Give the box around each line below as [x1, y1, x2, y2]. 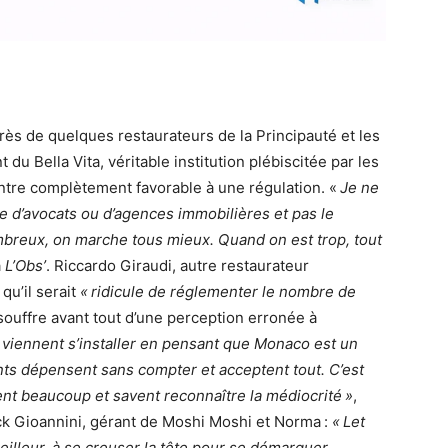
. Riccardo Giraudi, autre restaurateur [46, 256, 309, 276]
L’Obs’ [5, 256, 46, 276]
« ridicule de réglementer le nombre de [80, 282, 356, 302]
